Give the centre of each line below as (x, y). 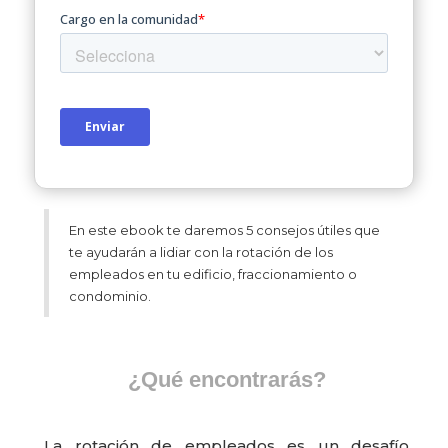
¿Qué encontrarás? (226, 380)
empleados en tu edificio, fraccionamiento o (213, 274)
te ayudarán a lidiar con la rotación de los (201, 252)
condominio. (110, 296)
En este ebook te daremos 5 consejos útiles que (224, 230)
